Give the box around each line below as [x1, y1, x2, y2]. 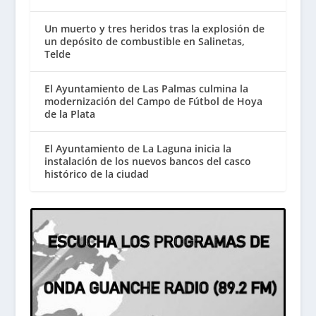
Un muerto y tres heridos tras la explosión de [44, 21, 265, 35]
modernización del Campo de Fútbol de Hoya [44, 94, 262, 108]
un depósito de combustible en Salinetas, [44, 34, 245, 48]
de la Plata [44, 107, 95, 121]
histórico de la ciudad [44, 166, 149, 181]
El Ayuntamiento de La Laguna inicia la [44, 141, 231, 155]
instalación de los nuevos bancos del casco [44, 154, 251, 168]
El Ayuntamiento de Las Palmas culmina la [44, 81, 248, 95]
